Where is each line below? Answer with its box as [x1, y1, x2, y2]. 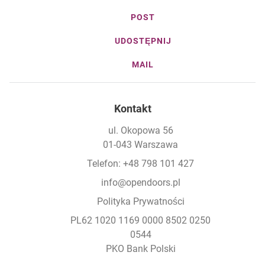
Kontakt [114, 102, 151, 115]
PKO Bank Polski [105, 243, 176, 255]
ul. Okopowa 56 [108, 125, 173, 137]
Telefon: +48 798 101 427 [87, 158, 194, 170]
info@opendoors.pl [101, 177, 180, 189]
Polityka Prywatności [96, 196, 185, 208]
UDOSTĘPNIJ [114, 36, 172, 46]
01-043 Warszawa [103, 139, 178, 151]
